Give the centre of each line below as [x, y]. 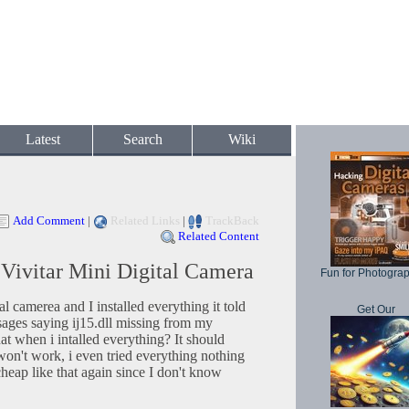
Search [142, 139]
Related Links [145, 220]
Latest [43, 139]
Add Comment [49, 220]
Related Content [219, 236]
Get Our [376, 309]
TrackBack [232, 220]
